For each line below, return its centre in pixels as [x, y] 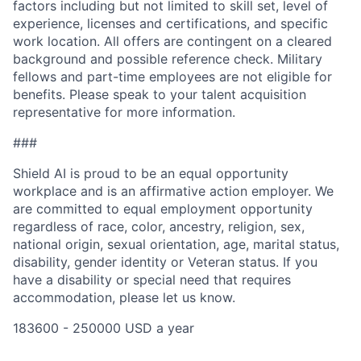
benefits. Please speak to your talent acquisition [160, 95]
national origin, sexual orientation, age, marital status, [176, 245]
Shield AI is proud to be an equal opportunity [151, 174]
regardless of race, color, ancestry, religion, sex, [159, 227]
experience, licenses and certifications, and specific [170, 24]
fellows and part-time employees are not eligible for [172, 77]
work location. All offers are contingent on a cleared [172, 41]
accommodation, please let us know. [124, 298]
